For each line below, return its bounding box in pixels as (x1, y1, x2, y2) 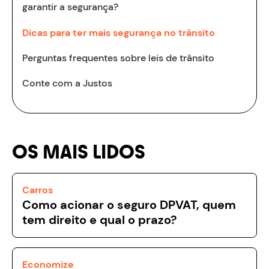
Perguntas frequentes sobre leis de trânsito (22, 51, 214, 64)
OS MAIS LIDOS (12, 143, 145, 163)
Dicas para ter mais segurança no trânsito (22, 26, 215, 39)
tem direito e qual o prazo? (22, 212, 177, 228)
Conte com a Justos (22, 77, 112, 90)
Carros (22, 184, 53, 197)
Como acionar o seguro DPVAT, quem (22, 197, 236, 213)
